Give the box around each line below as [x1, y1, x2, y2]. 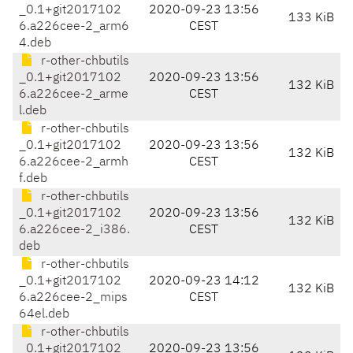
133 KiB [288, 12, 334, 25]
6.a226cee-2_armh [19, 156, 128, 169]
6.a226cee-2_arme [19, 88, 128, 102]
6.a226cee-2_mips [19, 292, 128, 305]
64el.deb [19, 308, 69, 321]
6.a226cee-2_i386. [19, 224, 130, 237]
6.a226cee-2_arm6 [19, 20, 129, 34]
